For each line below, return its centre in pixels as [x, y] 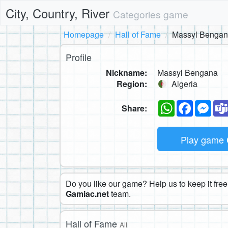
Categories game [151, 14]
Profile [79, 57]
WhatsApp [193, 104]
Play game [204, 139]
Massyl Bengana [188, 73]
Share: [134, 108]
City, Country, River [59, 13]
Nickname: [126, 73]
